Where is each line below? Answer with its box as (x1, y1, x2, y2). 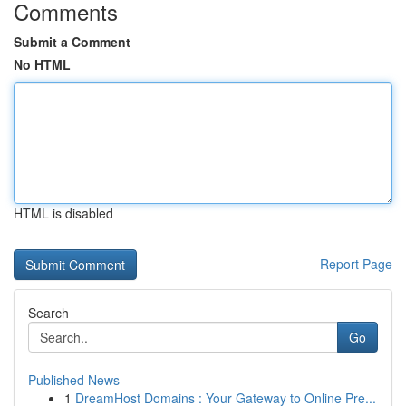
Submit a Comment (14, 33, 130, 51)
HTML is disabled (14, 204, 113, 222)
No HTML (14, 55, 71, 73)
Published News (28, 371, 120, 389)
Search (28, 304, 69, 322)
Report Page (320, 255, 392, 273)
